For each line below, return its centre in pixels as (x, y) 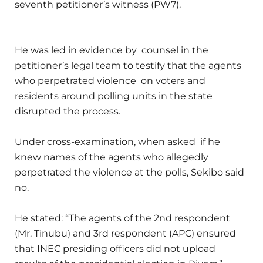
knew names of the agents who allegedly (112, 157)
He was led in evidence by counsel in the (112, 50)
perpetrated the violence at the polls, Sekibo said (129, 173)
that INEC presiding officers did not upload (115, 249)
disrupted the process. (68, 112)
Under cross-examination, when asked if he (117, 142)
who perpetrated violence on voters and (110, 81)
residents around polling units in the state (114, 96)
